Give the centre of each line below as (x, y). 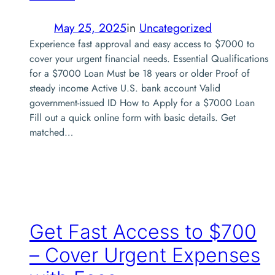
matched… (51, 132)
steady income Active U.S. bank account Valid (125, 88)
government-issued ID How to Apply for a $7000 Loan (142, 103)
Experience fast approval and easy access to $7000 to (142, 44)
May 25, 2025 (90, 28)
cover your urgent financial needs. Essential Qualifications (149, 59)
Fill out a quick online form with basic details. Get (133, 118)
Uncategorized (176, 28)
